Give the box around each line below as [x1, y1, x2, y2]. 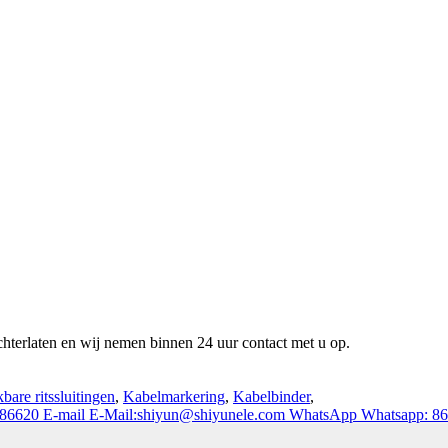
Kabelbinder [233, 388, 310, 406]
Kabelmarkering [123, 388, 225, 406]
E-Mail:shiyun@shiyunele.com [89, 406, 285, 424]
